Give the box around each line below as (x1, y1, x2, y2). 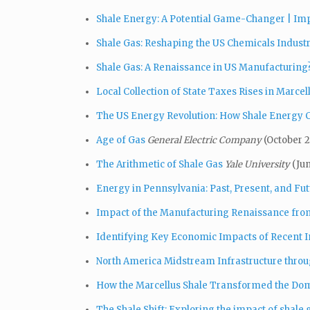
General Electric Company (147, 134, 264, 146)
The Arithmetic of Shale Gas (96, 158, 223, 170)
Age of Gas (96, 134, 145, 146)
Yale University (225, 158, 292, 170)
